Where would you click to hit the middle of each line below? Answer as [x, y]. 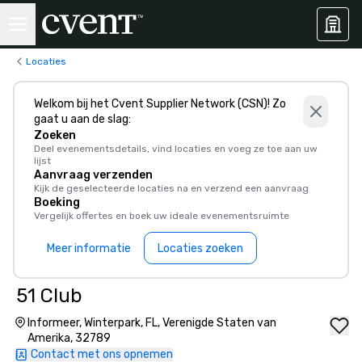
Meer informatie [89, 248]
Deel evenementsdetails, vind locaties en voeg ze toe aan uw [176, 149]
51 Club [49, 296]
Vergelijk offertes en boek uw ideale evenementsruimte [162, 216]
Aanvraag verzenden [93, 175]
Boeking [57, 202]
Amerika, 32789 [69, 338]
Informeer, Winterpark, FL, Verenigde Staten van [152, 323]
